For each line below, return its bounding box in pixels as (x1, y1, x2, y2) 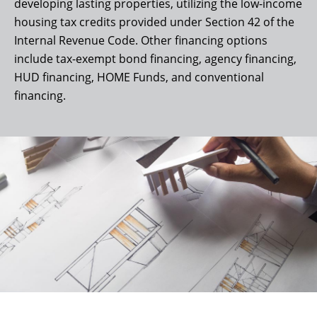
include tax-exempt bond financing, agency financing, (14, 51, 296, 67)
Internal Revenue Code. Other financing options (14, 33, 267, 49)
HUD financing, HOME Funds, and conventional (14, 69, 264, 86)
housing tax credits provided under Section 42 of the (14, 14, 294, 30)
